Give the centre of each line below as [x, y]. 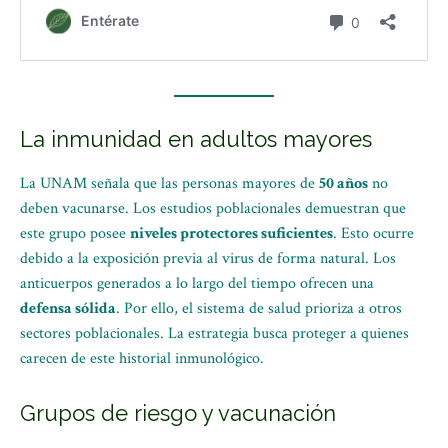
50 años [343, 183]
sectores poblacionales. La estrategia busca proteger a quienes [214, 333]
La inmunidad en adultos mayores [196, 139]
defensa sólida [68, 308]
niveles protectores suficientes [231, 233]
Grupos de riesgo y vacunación [178, 413]
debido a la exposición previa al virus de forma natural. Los [208, 258]
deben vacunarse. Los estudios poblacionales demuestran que [213, 208]
